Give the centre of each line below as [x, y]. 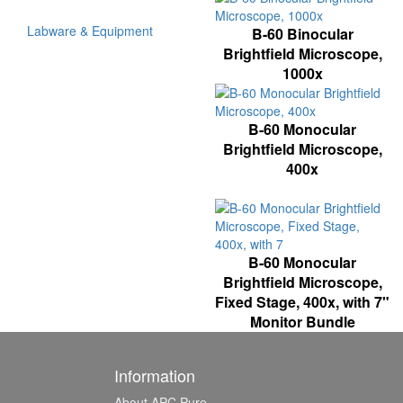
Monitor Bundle [302, 321]
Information [155, 375]
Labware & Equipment [90, 31]
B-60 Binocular [302, 33]
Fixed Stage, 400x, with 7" [302, 301]
